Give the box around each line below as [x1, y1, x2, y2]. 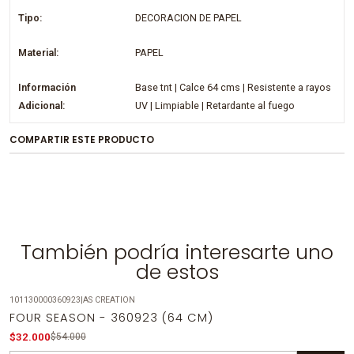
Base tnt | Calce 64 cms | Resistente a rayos [135, 81, 332, 93]
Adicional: [18, 99, 66, 111]
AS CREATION [82, 294, 135, 305]
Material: [18, 46, 59, 58]
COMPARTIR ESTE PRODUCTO [9, 133, 154, 146]
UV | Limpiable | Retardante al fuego [135, 99, 296, 111]
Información [18, 81, 77, 93]
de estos [135, 258, 219, 286]
